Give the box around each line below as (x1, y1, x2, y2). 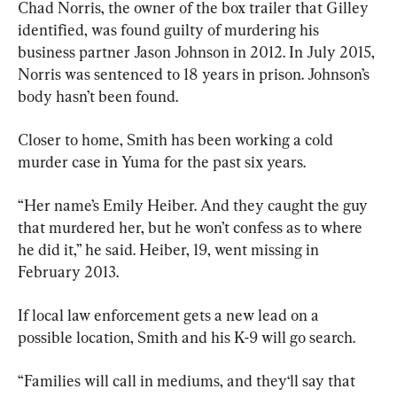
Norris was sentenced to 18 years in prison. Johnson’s (18, 64, 373, 83)
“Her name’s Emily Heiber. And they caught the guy (18, 195, 371, 214)
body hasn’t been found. (18, 86, 178, 105)
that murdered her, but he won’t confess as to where (18, 217, 366, 237)
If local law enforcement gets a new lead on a (18, 305, 323, 324)
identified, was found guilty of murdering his (18, 19, 323, 39)
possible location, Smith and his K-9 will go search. (18, 327, 355, 346)
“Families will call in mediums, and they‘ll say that (18, 370, 359, 390)
